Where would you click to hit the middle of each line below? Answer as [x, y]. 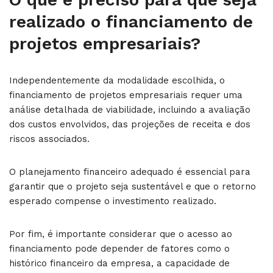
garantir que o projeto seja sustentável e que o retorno [133, 186]
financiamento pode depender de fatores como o [119, 248]
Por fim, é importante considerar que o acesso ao [121, 234]
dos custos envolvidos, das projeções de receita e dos [130, 124]
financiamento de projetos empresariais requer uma [126, 95]
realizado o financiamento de [131, 21]
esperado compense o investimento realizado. [113, 201]
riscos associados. [49, 139]
